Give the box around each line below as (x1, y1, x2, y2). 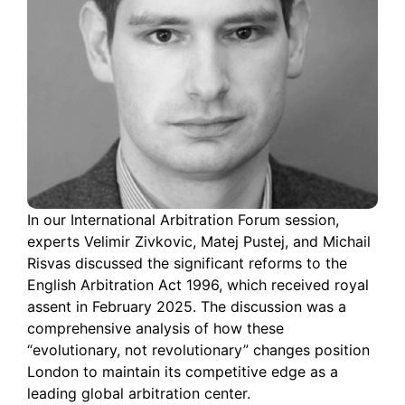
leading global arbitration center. (27, 384, 250, 402)
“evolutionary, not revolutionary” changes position (27, 341, 370, 359)
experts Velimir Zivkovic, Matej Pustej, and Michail (27, 232, 371, 250)
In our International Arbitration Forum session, (27, 211, 339, 229)
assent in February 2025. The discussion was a (27, 297, 346, 316)
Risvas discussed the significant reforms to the (27, 254, 347, 272)
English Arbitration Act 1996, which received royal (27, 276, 369, 294)
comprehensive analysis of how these (27, 319, 284, 337)
